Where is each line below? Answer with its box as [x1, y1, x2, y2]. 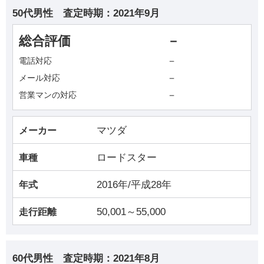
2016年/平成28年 [97, 179, 172, 190]
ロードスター [97, 151, 157, 163]
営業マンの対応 [19, 90, 77, 100]
